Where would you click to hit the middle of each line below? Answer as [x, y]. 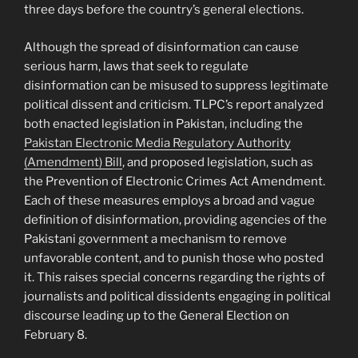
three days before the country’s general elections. [164, 10]
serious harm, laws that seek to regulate [136, 66]
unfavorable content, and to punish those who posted [174, 258]
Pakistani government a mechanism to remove [155, 239]
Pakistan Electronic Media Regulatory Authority [157, 143]
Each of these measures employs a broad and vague [169, 200]
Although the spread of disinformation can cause [161, 47]
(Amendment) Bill [73, 162]
